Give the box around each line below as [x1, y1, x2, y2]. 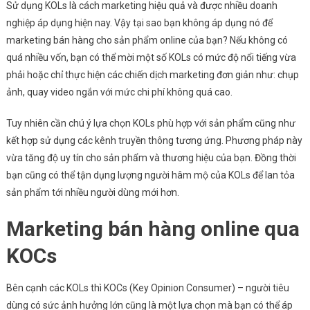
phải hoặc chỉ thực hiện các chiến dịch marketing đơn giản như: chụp [6, 69, 299, 81]
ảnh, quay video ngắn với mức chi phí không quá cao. [6, 86, 235, 98]
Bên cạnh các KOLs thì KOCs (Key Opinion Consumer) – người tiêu [6, 282, 289, 294]
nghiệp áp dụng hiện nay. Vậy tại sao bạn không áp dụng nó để [6, 17, 273, 29]
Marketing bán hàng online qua [6, 217, 300, 241]
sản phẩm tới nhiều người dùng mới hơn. [6, 187, 181, 199]
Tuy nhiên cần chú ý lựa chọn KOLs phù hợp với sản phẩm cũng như [6, 118, 295, 129]
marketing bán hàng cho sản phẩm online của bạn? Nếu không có [6, 35, 288, 46]
